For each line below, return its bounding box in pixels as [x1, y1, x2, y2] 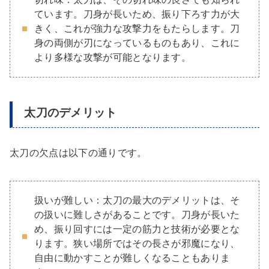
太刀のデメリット [24, 106, 117, 119]
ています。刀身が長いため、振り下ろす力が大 [34, 9, 240, 20]
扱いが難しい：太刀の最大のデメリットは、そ [34, 195, 240, 205]
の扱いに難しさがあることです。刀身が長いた [34, 209, 240, 220]
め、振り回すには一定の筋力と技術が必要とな [34, 223, 240, 234]
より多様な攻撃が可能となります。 [34, 52, 192, 63]
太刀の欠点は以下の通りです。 [10, 147, 147, 158]
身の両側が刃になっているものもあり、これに [34, 38, 240, 49]
